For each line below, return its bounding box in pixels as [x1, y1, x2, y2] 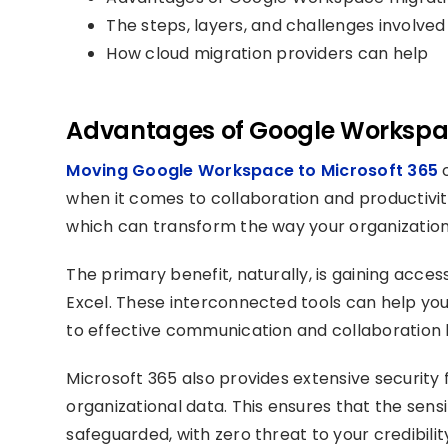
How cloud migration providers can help [106, 42, 429, 65]
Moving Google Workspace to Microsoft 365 [66, 159, 439, 182]
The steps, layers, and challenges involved [106, 14, 446, 37]
